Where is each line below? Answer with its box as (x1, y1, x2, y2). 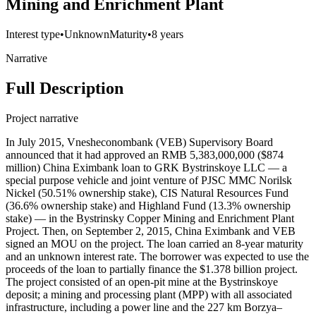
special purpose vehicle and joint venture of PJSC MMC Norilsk (6, 174, 292, 186)
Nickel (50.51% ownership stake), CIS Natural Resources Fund (6, 186, 288, 199)
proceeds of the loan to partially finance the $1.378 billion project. (6, 262, 298, 275)
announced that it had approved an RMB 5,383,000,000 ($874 (6, 148, 284, 161)
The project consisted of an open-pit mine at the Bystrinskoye (6, 275, 278, 288)
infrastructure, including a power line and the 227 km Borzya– (6, 300, 282, 313)
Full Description (6, 78, 123, 97)
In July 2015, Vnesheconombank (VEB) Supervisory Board (6, 135, 273, 148)
